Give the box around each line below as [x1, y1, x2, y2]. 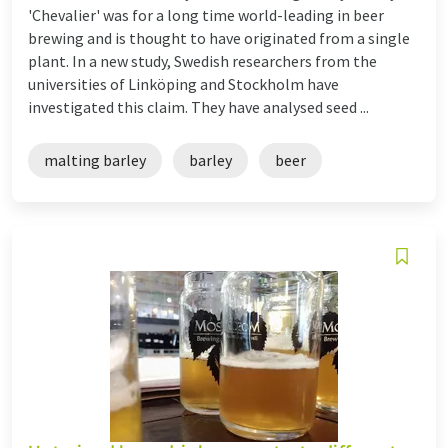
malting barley [44, 149, 146, 170]
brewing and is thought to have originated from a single [28, 27, 410, 48]
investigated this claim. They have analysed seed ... [28, 96, 369, 117]
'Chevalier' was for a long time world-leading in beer [28, 4, 384, 25]
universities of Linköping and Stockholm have [28, 73, 339, 94]
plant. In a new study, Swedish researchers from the [28, 50, 377, 71]
